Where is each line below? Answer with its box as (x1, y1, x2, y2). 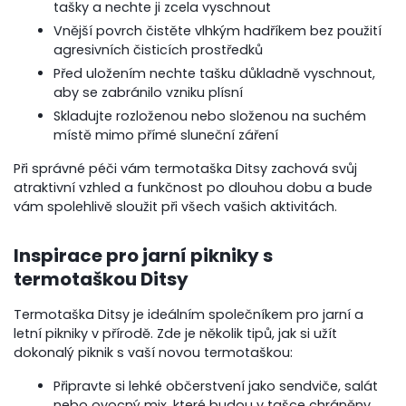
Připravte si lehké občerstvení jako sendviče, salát (53, 376, 379, 395)
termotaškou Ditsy (14, 266, 189, 292)
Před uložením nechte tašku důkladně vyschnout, (53, 63, 376, 82)
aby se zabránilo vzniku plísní (53, 82, 244, 101)
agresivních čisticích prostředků (53, 40, 264, 59)
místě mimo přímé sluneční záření (53, 125, 279, 144)
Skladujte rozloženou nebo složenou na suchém (53, 106, 367, 125)
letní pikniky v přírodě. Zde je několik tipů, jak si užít (14, 324, 338, 343)
